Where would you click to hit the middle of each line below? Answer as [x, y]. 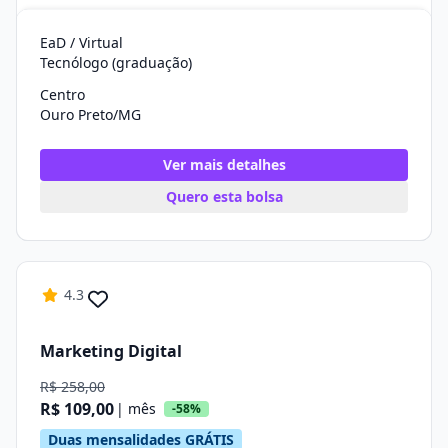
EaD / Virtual [81, 42]
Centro [62, 94]
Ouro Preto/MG [90, 114]
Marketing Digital [111, 350]
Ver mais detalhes [224, 164]
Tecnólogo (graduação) [116, 62]
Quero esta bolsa [224, 196]
